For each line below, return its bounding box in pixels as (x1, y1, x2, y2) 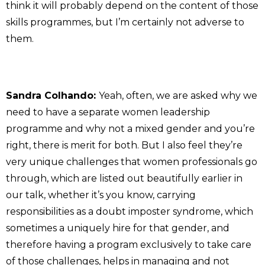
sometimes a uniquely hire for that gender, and (6, 222, 230, 234)
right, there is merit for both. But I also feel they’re (6, 139, 243, 151)
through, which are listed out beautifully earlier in (6, 172, 243, 184)
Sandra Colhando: (6, 89, 99, 101)
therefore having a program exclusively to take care (6, 238, 251, 250)
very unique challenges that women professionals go (6, 156, 257, 167)
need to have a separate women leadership (6, 106, 210, 118)
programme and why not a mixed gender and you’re (6, 122, 255, 134)
